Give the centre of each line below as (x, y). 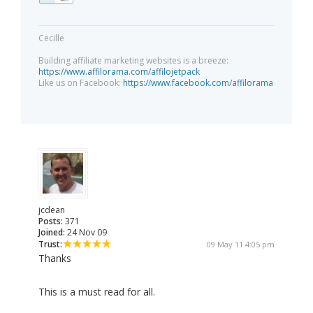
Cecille (51, 38)
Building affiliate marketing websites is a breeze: (133, 61)
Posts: (51, 221)
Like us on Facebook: (81, 83)
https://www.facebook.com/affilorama (198, 83)
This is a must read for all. (97, 292)
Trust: (50, 245)
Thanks (55, 259)
